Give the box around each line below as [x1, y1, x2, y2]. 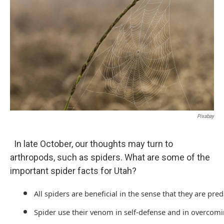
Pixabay [197, 113, 214, 119]
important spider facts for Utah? [10, 165, 136, 176]
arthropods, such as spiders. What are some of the [10, 152, 210, 162]
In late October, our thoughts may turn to [10, 138, 173, 149]
